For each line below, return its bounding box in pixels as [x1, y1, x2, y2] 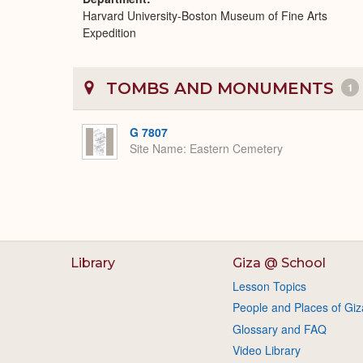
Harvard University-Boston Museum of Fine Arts [83, 7, 327, 23]
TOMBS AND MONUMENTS [101, 79, 339, 98]
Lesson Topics [232, 278, 306, 294]
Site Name [130, 140, 183, 157]
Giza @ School [232, 255, 326, 271]
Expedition [83, 24, 136, 41]
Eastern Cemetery [190, 140, 283, 157]
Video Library [232, 342, 301, 359]
